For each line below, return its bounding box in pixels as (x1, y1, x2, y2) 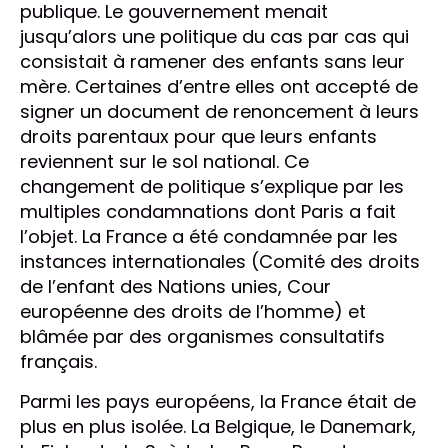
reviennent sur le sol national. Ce (20, 149, 309, 175)
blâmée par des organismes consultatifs (20, 324, 385, 350)
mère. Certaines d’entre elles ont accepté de (20, 74, 418, 100)
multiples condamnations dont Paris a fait (20, 199, 396, 225)
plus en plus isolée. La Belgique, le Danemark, (20, 414, 416, 440)
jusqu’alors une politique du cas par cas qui (20, 24, 409, 50)
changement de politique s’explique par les (20, 174, 404, 200)
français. (20, 349, 97, 375)
